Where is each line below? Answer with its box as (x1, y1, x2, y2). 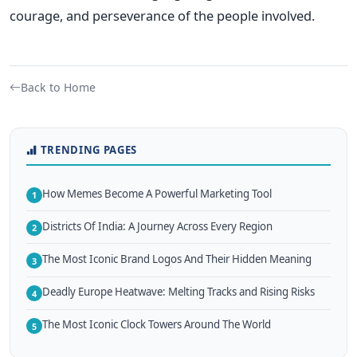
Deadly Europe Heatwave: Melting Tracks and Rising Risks (42, 284, 315, 300)
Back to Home (21, 80, 96, 96)
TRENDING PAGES (40, 143, 137, 158)
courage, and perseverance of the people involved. (10, 6, 315, 25)
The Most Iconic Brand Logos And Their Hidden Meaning (42, 252, 312, 267)
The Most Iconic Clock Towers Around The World (42, 317, 271, 332)
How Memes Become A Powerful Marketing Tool (42, 186, 272, 201)
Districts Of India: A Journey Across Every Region (42, 218, 273, 233)
